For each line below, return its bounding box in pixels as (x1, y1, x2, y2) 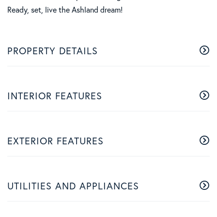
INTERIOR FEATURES (7, 90, 102, 102)
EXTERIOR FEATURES (7, 135, 104, 147)
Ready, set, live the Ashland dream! (7, 5, 123, 15)
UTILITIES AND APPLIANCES (7, 180, 139, 192)
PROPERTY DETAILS (7, 45, 98, 57)
